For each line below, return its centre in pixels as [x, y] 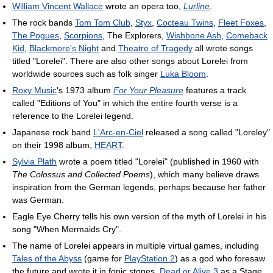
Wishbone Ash [194, 35]
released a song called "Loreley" [207, 132]
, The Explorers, [134, 35]
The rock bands [44, 22]
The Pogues [36, 35]
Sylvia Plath [34, 161]
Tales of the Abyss [47, 258]
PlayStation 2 [150, 258]
